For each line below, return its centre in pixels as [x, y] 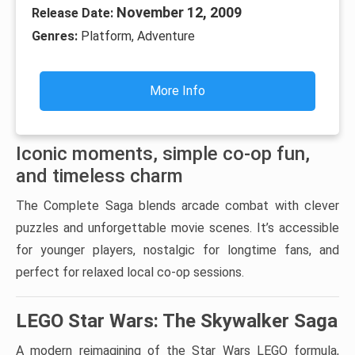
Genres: [56, 36]
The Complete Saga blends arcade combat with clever [177, 206]
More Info [177, 91]
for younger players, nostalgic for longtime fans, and [177, 250]
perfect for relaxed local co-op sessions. [130, 273]
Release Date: [74, 13]
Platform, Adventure [138, 36]
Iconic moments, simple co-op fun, [163, 154]
